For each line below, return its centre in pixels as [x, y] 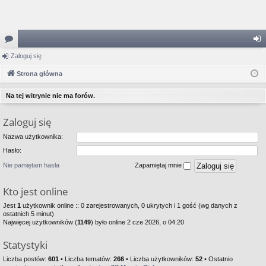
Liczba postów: [26, 259]
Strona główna [39, 74]
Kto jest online [36, 192]
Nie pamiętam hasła [31, 165]
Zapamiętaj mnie [159, 165]
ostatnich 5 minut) [28, 214]
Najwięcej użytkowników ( [40, 222]
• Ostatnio [218, 259]
